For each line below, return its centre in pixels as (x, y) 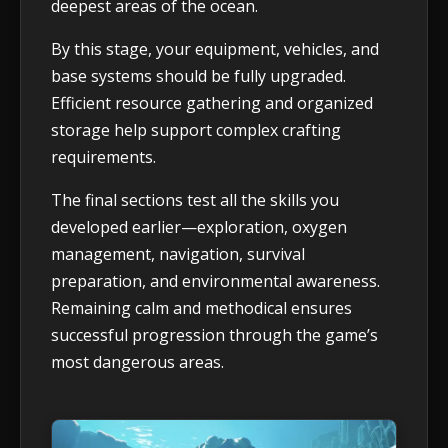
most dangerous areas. (137, 362)
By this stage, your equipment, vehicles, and (215, 49)
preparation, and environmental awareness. (215, 281)
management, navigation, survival (178, 254)
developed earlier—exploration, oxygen (199, 227)
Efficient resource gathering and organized (212, 103)
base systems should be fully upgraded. (198, 76)
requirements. (103, 157)
